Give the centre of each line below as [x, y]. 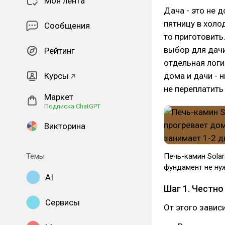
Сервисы [63, 202]
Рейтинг [60, 51]
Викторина [65, 126]
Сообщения [67, 26]
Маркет [59, 97]
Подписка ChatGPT [72, 106]
